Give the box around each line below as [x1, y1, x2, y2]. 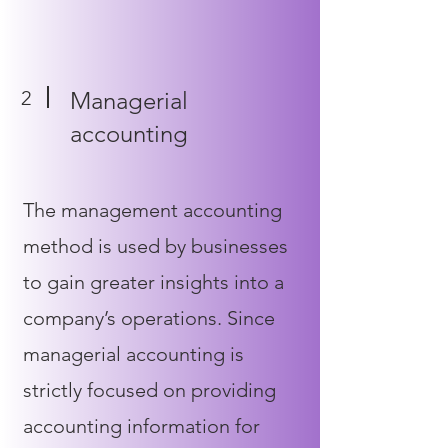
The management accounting [23, 198, 282, 222]
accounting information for [23, 414, 260, 438]
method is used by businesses [23, 234, 288, 258]
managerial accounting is [23, 342, 244, 366]
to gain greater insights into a [23, 270, 284, 294]
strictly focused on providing [23, 378, 276, 402]
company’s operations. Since [23, 306, 275, 330]
